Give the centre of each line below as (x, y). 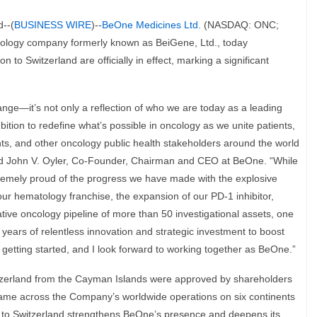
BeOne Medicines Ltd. (151, 25)
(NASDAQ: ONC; (240, 25)
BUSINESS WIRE (53, 25)
